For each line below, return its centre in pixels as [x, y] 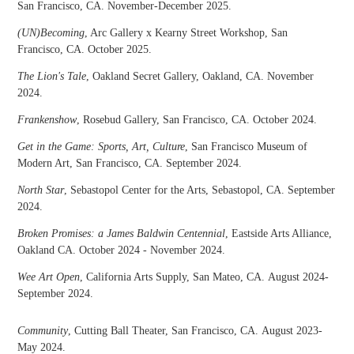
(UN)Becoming [51, 33]
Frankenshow [47, 120]
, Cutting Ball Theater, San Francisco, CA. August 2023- [196, 331]
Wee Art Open [49, 277]
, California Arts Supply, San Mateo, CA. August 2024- [205, 277]
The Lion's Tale [52, 76]
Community [43, 331]
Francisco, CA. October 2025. [85, 49]
